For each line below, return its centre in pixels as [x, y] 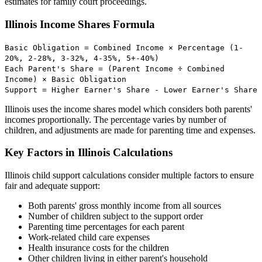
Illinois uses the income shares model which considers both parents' [128, 109]
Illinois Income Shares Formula [80, 25]
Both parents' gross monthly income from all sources [125, 206]
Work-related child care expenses [89, 237]
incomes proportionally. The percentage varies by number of [116, 119]
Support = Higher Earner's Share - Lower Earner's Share [131, 89]
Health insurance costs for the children [99, 248]
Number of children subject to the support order [116, 216]
